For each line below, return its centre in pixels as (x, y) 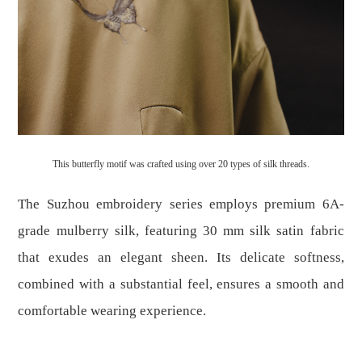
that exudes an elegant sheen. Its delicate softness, (181, 257)
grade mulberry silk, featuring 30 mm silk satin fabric (181, 230)
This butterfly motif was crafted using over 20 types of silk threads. (181, 164)
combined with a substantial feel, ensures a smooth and (181, 284)
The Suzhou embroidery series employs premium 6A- (181, 204)
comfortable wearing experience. (112, 310)
